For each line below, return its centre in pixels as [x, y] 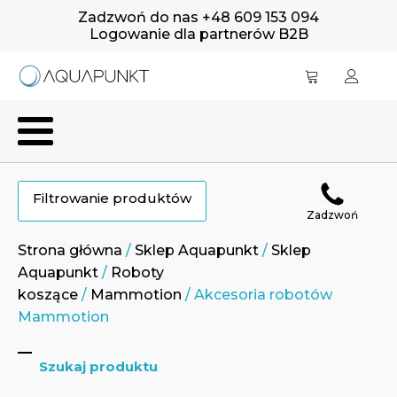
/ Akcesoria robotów [257, 295]
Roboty [137, 272]
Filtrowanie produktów [112, 198]
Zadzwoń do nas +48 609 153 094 [198, 17]
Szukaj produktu [98, 366]
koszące [48, 295]
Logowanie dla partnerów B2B [198, 34]
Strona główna [70, 250]
